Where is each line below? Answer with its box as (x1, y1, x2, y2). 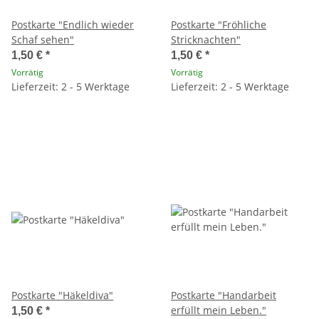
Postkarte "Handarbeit (171, 288, 276, 302)
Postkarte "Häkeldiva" (11, 288, 113, 302)
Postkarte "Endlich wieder (11, 17, 134, 31)
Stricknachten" (171, 32, 241, 46)
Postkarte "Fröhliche (171, 17, 266, 31)
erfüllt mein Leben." (171, 303, 266, 317)
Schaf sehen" (11, 32, 74, 46)
